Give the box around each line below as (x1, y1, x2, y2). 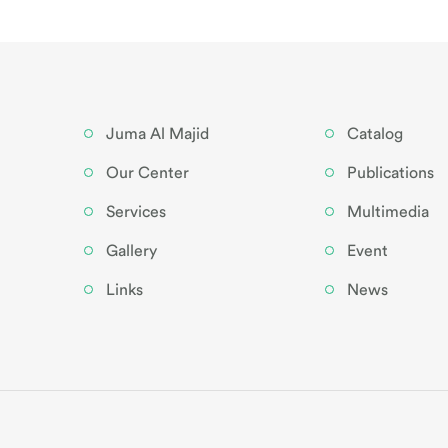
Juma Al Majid (106, 126, 209, 142)
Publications (346, 165, 434, 181)
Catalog (346, 126, 403, 142)
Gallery (106, 243, 157, 259)
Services (106, 204, 166, 220)
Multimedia (346, 204, 429, 220)
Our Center (106, 165, 189, 181)
